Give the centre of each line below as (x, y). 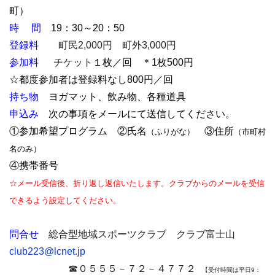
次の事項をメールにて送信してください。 (137, 114)
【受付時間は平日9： (228, 270)
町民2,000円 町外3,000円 (118, 45)
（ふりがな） (171, 132)
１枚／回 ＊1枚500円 (143, 62)
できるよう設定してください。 (65, 200)
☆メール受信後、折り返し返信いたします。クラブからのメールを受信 (137, 183)
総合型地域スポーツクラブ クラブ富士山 (137, 234)
